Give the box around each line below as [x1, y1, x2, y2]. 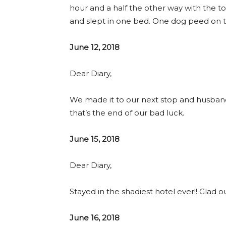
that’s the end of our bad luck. [70, 107, 184, 118]
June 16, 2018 [70, 212, 120, 222]
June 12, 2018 [70, 42, 120, 52]
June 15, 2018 [70, 134, 120, 144]
